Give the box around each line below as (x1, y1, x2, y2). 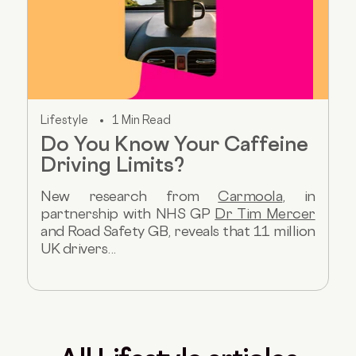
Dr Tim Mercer (215, 205, 315, 222)
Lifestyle (41, 113, 89, 126)
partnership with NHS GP (41, 205, 215, 222)
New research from (41, 188, 219, 204)
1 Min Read (112, 113, 172, 126)
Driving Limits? (41, 153, 185, 176)
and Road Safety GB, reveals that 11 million (41, 222, 315, 239)
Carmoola (218, 188, 283, 204)
